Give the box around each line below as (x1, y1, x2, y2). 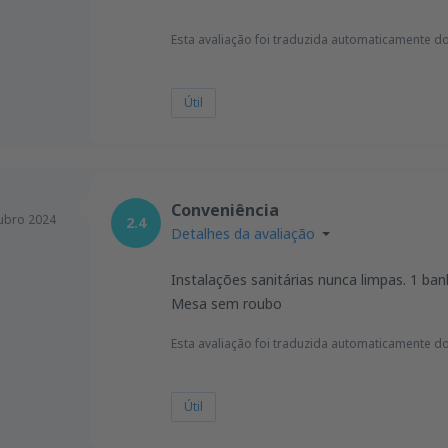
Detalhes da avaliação (171, 224, 315, 243)
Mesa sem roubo (171, 294, 282, 313)
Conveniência (171, 199, 279, 221)
